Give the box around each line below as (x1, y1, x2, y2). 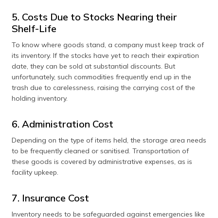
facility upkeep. (12, 168, 58, 177)
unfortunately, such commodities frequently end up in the (12, 73, 191, 81)
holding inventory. (12, 94, 68, 103)
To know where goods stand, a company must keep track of (12, 40, 204, 49)
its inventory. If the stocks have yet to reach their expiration (12, 51, 199, 60)
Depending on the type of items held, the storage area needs (12, 136, 206, 145)
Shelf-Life (12, 22, 56, 35)
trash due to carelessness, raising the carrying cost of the (12, 83, 195, 92)
